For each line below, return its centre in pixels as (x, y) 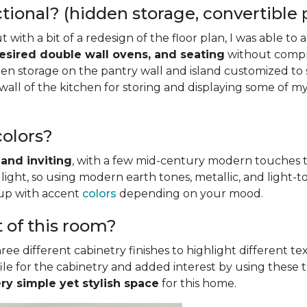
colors (99, 194)
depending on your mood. (190, 194)
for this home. (198, 283)
